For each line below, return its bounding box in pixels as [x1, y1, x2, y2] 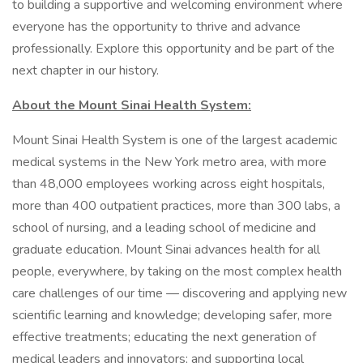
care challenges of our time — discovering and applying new [12, 284, 347, 302]
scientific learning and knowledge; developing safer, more [12, 306, 332, 324]
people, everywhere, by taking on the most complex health [12, 263, 342, 280]
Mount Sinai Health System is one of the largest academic [12, 131, 337, 149]
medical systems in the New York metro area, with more [12, 153, 327, 171]
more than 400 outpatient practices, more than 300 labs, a [12, 197, 340, 215]
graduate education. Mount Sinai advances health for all [12, 241, 320, 258]
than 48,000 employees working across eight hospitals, [12, 175, 325, 193]
